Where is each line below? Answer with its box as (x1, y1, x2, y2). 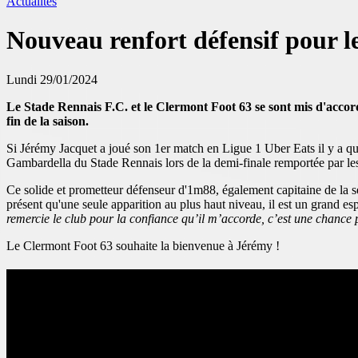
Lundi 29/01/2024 (6, 72, 97, 86)
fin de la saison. (6, 113, 89, 128)
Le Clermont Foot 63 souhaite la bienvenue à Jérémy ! (6, 238, 280, 253)
